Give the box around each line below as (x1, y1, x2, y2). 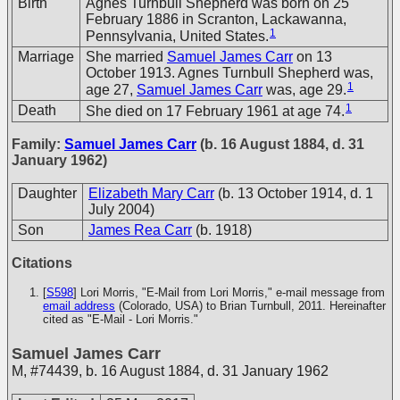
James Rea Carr (88, 222, 192, 237)
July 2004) (88, 202, 154, 217)
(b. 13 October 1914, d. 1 (218, 186, 373, 201)
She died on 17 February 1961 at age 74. (86, 103, 345, 119)
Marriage (18, 49, 74, 64)
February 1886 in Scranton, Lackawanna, (86, 12, 346, 27)
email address (43, 299, 115, 312)
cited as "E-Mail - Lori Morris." (43, 312, 198, 326)
